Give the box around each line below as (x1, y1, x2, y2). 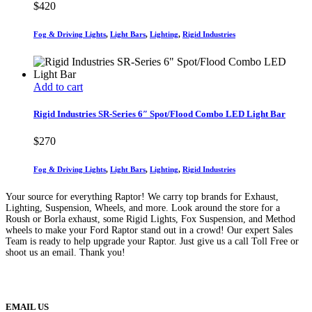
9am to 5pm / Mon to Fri (40, 272, 159, 286)
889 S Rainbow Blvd (86, 258, 187, 272)
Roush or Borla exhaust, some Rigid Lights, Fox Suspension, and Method (6, 213, 295, 224)
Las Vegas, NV (208, 258, 279, 272)
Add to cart (33, 80, 83, 93)
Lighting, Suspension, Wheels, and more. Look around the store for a (6, 202, 280, 213)
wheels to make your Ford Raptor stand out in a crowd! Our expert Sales (6, 224, 292, 235)
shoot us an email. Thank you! (6, 247, 125, 258)
